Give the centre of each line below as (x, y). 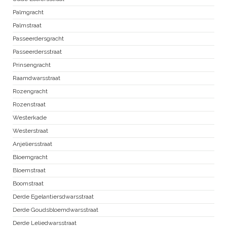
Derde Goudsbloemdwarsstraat (55, 210)
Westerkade (30, 118)
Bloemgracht (30, 157)
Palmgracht (28, 12)
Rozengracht (30, 91)
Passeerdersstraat (37, 52)
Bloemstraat (29, 171)
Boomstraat (28, 184)
